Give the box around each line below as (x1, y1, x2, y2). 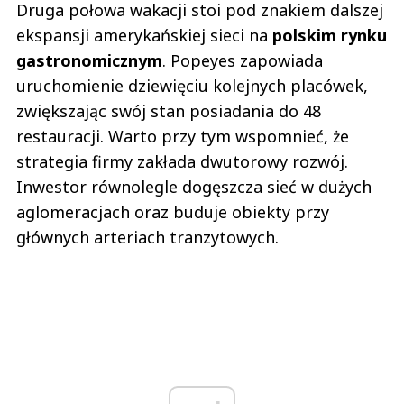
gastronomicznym (16, 50, 162, 72)
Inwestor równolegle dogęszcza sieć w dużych (16, 176, 372, 198)
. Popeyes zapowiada (162, 50, 323, 72)
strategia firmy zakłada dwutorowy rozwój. (16, 151, 348, 173)
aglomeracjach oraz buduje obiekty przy (16, 201, 329, 224)
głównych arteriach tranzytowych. (16, 226, 279, 249)
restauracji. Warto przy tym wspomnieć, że (16, 125, 349, 148)
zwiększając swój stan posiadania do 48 (16, 100, 321, 123)
